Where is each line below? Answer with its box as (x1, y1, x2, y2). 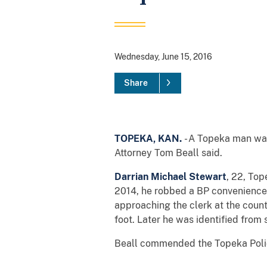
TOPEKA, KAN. (114, 132, 182, 144)
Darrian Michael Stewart (114, 170, 226, 182)
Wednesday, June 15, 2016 (114, 51, 212, 61)
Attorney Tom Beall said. (114, 147, 222, 159)
